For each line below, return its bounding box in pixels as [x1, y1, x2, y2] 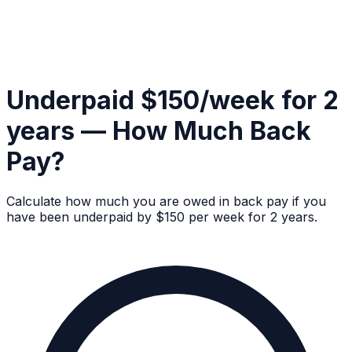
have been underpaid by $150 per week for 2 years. [6, 209, 317, 225]
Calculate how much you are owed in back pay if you [6, 193, 326, 210]
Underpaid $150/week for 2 [6, 84, 339, 115]
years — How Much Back [6, 115, 311, 146]
